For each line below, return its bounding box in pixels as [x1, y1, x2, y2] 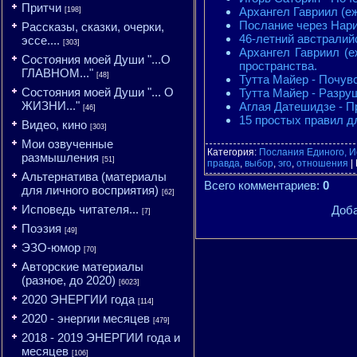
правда [207, 158, 240, 169]
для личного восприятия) [22, 183, 159, 197]
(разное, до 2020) [22, 273, 116, 287]
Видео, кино [22, 118, 87, 131]
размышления [22, 151, 99, 164]
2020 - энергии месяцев [22, 312, 150, 325]
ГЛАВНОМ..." [22, 66, 93, 80]
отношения [296, 158, 348, 169]
